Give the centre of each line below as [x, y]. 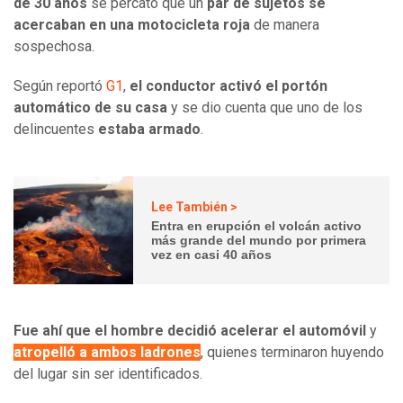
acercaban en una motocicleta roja [132, 25]
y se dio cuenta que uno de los [267, 108]
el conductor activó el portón [228, 86]
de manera [285, 25]
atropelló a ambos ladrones [107, 353]
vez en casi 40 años [212, 254]
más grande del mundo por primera [259, 240]
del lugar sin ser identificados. [108, 374]
